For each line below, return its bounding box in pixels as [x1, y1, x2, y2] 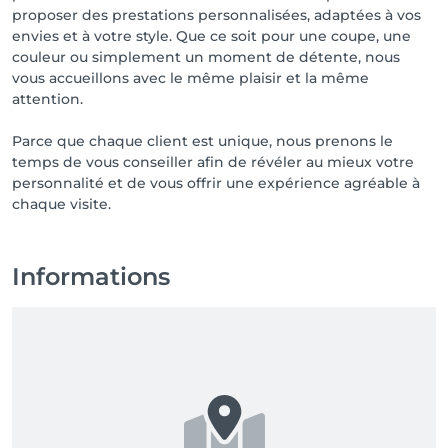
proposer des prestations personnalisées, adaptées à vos [12, 6, 421, 24]
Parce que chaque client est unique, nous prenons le [12, 132, 393, 150]
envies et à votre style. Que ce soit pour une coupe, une [12, 27, 411, 45]
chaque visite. [12, 195, 111, 213]
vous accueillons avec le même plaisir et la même [12, 69, 369, 87]
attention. [12, 90, 83, 108]
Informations [12, 262, 170, 291]
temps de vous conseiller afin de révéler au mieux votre [12, 153, 414, 171]
